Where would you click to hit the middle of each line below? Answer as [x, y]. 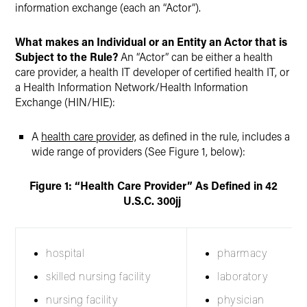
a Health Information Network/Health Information [132, 87]
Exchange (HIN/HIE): [65, 102]
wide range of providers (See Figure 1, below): [138, 151]
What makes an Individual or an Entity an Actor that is [151, 41]
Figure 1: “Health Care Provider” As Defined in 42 [153, 185]
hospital [65, 253]
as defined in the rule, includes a [213, 136]
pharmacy [242, 253]
